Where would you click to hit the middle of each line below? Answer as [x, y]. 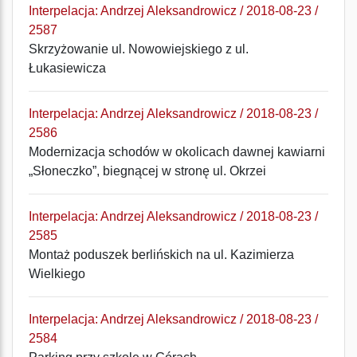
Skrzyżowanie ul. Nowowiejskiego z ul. [139, 49]
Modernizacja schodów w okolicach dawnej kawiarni [177, 152]
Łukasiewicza [67, 68]
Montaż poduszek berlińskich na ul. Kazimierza [161, 255]
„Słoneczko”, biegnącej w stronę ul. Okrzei [147, 171]
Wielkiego [57, 274]
